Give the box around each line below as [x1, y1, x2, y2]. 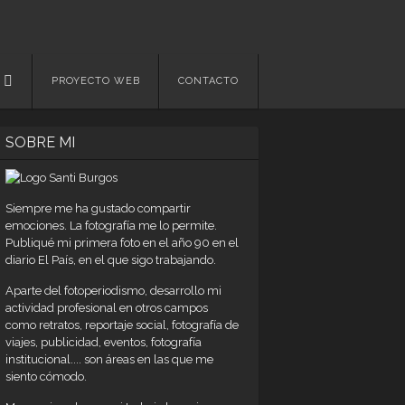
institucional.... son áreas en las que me [5, 353, 213, 366]
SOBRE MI [5, 134, 75, 151]
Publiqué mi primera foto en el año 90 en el [5, 236, 239, 250]
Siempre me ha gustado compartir [5, 202, 191, 215]
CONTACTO [178, 75, 239, 87]
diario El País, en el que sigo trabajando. [5, 253, 216, 267]
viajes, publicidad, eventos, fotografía [5, 335, 202, 349]
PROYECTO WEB [52, 75, 140, 87]
